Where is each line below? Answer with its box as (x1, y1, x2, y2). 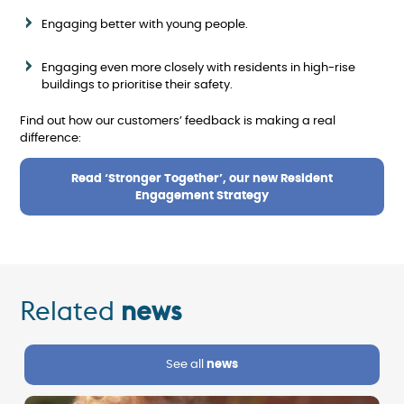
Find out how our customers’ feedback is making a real (20, 115, 335, 127)
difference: (20, 132, 81, 144)
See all (166, 359, 207, 372)
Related (20, 294, 121, 328)
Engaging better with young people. (41, 19, 251, 32)
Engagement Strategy (135, 189, 269, 202)
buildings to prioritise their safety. (41, 78, 235, 91)
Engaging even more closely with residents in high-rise (41, 61, 355, 74)
